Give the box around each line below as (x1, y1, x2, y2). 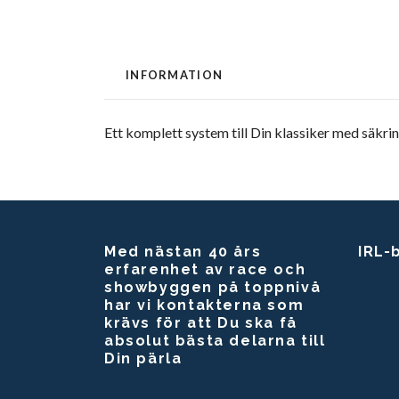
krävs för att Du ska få (104, 314, 297, 332)
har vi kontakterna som (104, 297, 305, 314)
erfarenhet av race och (104, 261, 306, 279)
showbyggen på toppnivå (104, 279, 322, 297)
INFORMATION (126, 68, 224, 83)
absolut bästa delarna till (104, 332, 326, 350)
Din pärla (104, 350, 183, 368)
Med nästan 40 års (104, 243, 262, 261)
